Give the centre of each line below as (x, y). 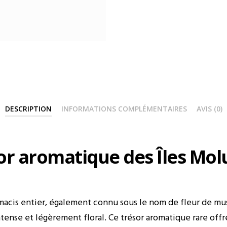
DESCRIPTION (28, 109)
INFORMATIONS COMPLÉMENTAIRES (124, 109)
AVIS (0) (209, 109)
